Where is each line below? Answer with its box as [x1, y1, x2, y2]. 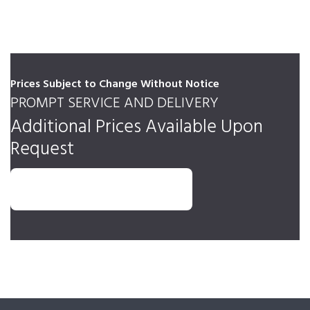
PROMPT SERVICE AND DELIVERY [10, 91, 219, 116]
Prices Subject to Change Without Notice [10, 75, 219, 94]
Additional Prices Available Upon [10, 112, 263, 143]
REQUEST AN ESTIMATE [46, 182, 157, 199]
